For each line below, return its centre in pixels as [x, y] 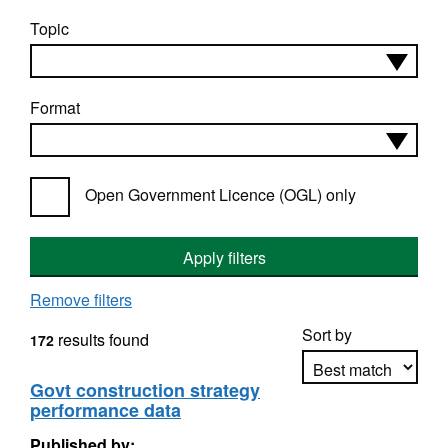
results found [101, 339]
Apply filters [224, 257]
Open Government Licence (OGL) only [220, 194]
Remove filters [81, 299]
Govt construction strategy [145, 390]
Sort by [327, 334]
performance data [105, 410]
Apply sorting [360, 425]
